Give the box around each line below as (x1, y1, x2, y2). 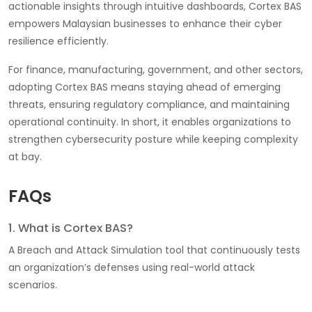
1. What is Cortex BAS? (8, 219, 133, 236)
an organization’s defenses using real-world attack (8, 260, 255, 274)
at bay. (8, 149, 42, 164)
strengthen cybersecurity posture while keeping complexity (8, 132, 298, 146)
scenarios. (8, 277, 57, 292)
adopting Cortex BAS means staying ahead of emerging (8, 79, 281, 94)
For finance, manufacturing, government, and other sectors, (8, 62, 303, 77)
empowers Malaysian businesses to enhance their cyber (8, 16, 282, 31)
